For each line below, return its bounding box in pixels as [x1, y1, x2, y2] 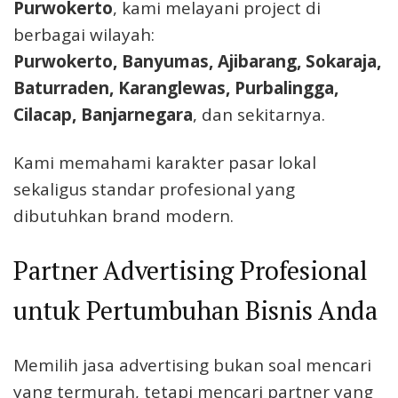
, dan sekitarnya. [193, 103, 325, 127]
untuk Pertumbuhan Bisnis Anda [13, 292, 378, 327]
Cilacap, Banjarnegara [13, 103, 193, 127]
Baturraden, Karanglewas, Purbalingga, [13, 76, 338, 100]
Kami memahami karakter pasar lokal [13, 151, 316, 175]
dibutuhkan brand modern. [13, 204, 234, 228]
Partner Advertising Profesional [13, 252, 368, 287]
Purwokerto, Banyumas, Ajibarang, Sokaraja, [13, 50, 381, 74]
